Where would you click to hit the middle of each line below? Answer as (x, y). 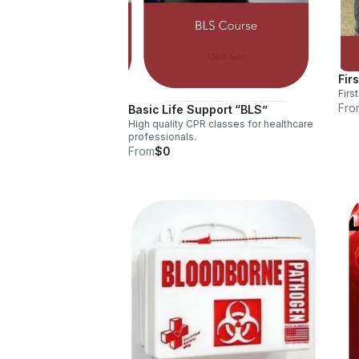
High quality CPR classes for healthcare (221, 124)
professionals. (162, 137)
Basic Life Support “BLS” (198, 110)
